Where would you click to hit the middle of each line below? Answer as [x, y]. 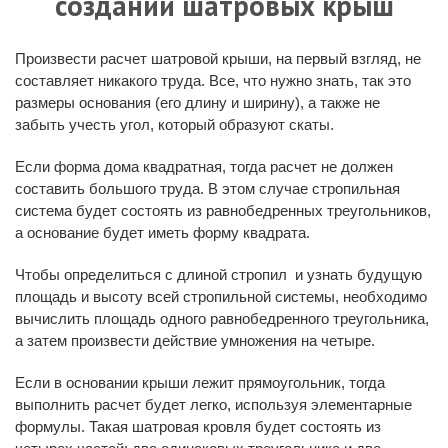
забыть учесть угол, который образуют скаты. [174, 124]
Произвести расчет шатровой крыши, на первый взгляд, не [218, 58]
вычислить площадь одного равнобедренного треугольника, [222, 318]
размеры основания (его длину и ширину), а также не [197, 102]
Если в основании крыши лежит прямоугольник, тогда [200, 382]
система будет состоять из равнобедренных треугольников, [223, 210]
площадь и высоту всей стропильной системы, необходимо [221, 296]
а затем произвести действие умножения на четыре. [195, 340]
